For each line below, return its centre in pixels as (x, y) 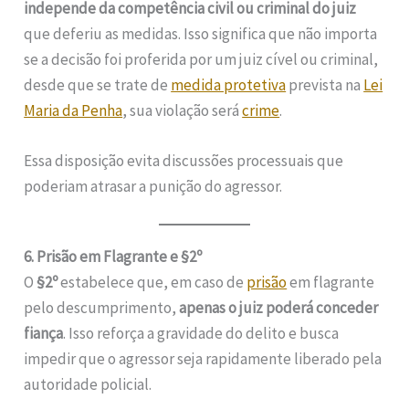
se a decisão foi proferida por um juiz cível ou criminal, (201, 59)
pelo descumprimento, (102, 308)
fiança (44, 334)
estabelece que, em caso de (152, 283)
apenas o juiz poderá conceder (279, 308)
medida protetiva (229, 85)
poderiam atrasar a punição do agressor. (153, 187)
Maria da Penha (73, 110)
